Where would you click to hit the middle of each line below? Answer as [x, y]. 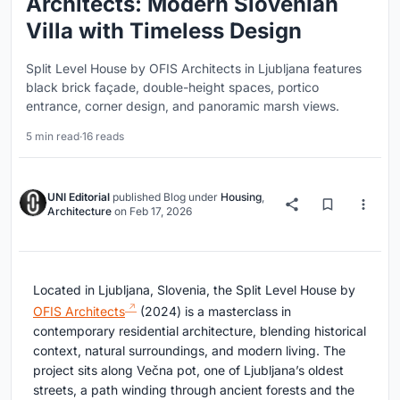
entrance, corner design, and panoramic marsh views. [183, 106]
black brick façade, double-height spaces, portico [172, 87]
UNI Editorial [79, 197]
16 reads [103, 137]
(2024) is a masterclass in [214, 311]
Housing [241, 197]
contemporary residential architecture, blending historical [200, 330]
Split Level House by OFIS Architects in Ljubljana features [194, 69]
